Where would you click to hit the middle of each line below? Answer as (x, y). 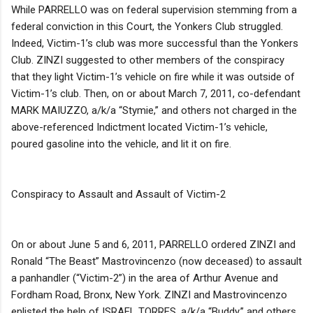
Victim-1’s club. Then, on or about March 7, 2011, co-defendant (156, 93)
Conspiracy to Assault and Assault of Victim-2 (118, 194)
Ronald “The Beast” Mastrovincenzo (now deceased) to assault (156, 261)
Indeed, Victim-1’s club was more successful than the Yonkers (155, 43)
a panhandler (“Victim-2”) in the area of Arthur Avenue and (145, 278)
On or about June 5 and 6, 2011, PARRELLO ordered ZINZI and (153, 244)
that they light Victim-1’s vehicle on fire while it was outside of (153, 77)
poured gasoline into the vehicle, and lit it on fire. (121, 144)
